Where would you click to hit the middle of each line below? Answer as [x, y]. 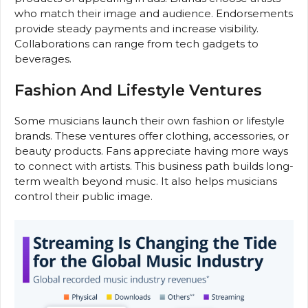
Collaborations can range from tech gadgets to [136, 43]
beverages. [43, 58]
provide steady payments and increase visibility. [136, 28]
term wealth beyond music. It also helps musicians [146, 181]
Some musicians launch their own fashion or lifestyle [150, 121]
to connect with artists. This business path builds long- [154, 166]
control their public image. [84, 197]
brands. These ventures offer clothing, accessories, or [152, 136]
